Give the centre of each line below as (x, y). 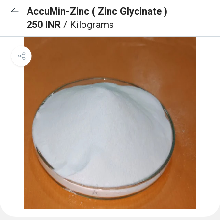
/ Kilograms (89, 25)
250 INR (45, 25)
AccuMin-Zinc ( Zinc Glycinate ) (97, 11)
